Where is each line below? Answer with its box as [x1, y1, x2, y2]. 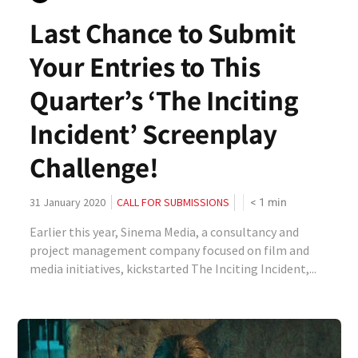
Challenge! [30, 149, 159, 185]
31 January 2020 [30, 195, 106, 209]
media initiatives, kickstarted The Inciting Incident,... [30, 261, 317, 276]
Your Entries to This [30, 48, 261, 85]
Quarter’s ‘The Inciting [30, 82, 299, 118]
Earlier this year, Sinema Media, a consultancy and [30, 224, 300, 240]
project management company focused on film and [30, 242, 310, 258]
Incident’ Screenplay [30, 115, 277, 152]
